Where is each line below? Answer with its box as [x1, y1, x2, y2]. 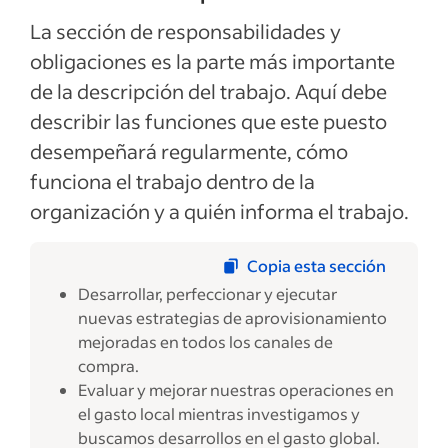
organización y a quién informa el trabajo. [30, 198, 409, 224]
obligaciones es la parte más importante [30, 48, 395, 74]
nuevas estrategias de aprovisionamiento [78, 307, 387, 328]
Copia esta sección [247, 255, 386, 276]
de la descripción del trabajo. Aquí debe [30, 78, 387, 104]
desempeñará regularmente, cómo [30, 138, 348, 164]
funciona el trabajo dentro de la [30, 168, 315, 194]
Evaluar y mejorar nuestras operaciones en [78, 379, 394, 400]
